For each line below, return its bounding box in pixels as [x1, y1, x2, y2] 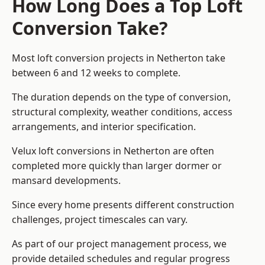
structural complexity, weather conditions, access [12, 105, 232, 119]
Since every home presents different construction [12, 198, 234, 212]
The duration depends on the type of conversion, [12, 91, 231, 104]
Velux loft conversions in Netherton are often [12, 144, 214, 158]
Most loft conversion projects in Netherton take [12, 51, 225, 65]
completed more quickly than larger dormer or [12, 159, 222, 173]
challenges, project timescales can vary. [12, 213, 188, 227]
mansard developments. [12, 174, 121, 188]
